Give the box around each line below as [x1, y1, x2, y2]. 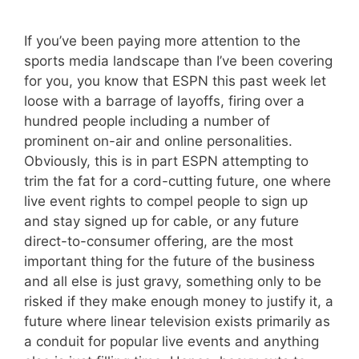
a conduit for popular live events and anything [24, 333, 319, 349]
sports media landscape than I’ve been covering [24, 52, 333, 69]
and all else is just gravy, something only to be [24, 272, 321, 289]
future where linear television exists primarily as [24, 313, 330, 329]
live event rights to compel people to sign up [24, 192, 308, 209]
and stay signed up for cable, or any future [24, 212, 299, 229]
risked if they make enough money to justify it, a [24, 292, 333, 309]
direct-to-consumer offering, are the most [24, 232, 293, 249]
